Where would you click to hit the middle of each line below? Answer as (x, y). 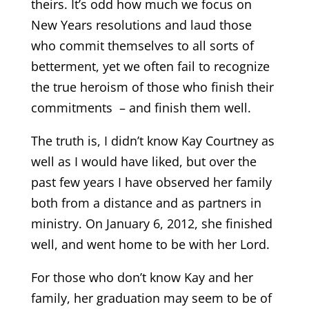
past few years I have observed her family (151, 182)
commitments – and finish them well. (141, 108)
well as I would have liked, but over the (143, 161)
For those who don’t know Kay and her (142, 277)
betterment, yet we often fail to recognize (150, 66)
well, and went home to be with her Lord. (150, 244)
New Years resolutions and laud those (141, 25)
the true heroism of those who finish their (152, 87)
